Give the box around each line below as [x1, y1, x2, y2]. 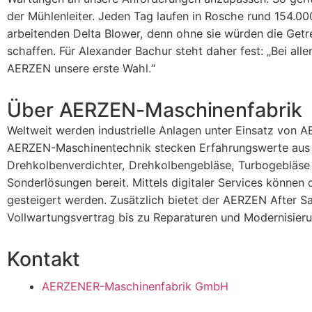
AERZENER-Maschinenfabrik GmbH [42, 279, 228, 294]
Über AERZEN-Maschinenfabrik [7, 97, 302, 123]
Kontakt [7, 247, 81, 272]
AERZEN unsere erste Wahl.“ [7, 61, 155, 76]
